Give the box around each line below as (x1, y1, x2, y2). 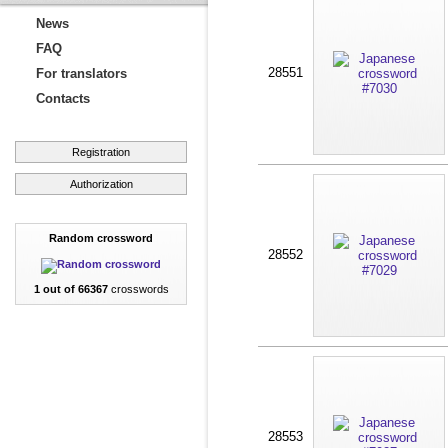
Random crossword (49, 232, 153, 244)
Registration (72, 146, 130, 158)
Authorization (69, 178, 133, 190)
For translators (36, 66, 127, 81)
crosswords (107, 283, 169, 295)
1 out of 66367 (33, 283, 108, 295)
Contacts (36, 91, 90, 106)
